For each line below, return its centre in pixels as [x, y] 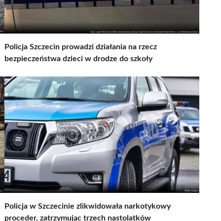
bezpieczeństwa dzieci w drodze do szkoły [78, 58]
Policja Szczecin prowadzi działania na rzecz [81, 47]
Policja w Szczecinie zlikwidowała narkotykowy [88, 206]
